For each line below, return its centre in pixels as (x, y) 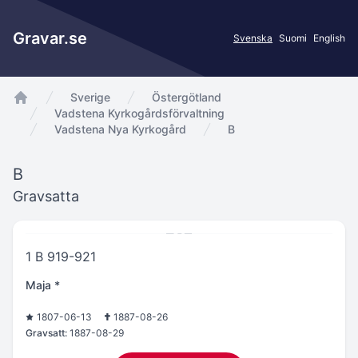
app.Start (40, 114)
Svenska (253, 38)
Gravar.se (50, 38)
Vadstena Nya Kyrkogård (120, 129)
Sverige (90, 97)
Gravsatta (46, 196)
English (329, 38)
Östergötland (187, 97)
